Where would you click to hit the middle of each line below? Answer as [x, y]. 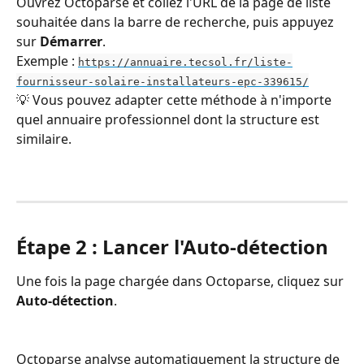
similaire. [44, 139]
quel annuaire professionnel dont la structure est [169, 119]
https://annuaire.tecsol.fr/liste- [185, 62]
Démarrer [71, 41]
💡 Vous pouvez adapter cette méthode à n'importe [175, 100]
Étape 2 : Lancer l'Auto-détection [172, 246]
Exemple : [47, 61]
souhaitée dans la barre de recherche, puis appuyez [177, 22]
